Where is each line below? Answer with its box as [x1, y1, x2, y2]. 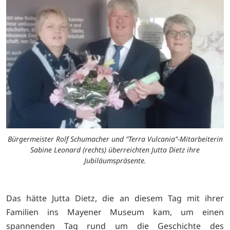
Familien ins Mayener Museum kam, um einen [6, 206, 224, 218]
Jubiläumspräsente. [84, 156, 146, 166]
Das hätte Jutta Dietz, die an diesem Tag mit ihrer [6, 193, 224, 204]
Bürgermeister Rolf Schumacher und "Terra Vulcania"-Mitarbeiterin [7, 134, 223, 144]
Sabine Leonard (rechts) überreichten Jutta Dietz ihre [30, 145, 200, 155]
